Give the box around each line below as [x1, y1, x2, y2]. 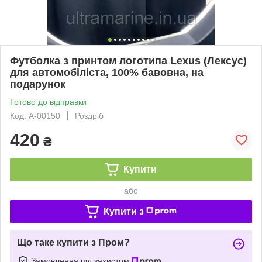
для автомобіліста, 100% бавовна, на [10, 66, 204, 78]
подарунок [10, 78, 65, 90]
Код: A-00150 [10, 111, 60, 120]
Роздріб [75, 111, 104, 120]
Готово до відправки [10, 96, 87, 106]
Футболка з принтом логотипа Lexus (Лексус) [10, 54, 247, 67]
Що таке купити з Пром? [17, 237, 130, 247]
